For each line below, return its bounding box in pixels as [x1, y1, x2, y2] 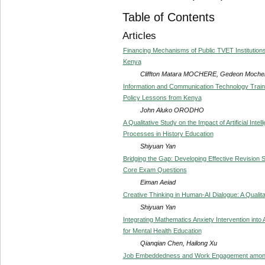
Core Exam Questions [122, 166, 187, 173]
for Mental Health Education [122, 227, 202, 234]
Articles [122, 30, 156, 42]
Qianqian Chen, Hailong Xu [140, 239, 217, 247]
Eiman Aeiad [140, 178, 176, 186]
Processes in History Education [122, 130, 214, 137]
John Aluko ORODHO [140, 106, 204, 114]
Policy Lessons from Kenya [122, 93, 202, 101]
